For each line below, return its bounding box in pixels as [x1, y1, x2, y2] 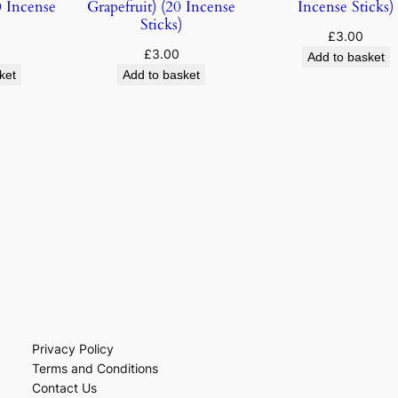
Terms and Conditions [31, 361, 158, 377]
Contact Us [31, 380, 97, 396]
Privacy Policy [31, 341, 114, 357]
